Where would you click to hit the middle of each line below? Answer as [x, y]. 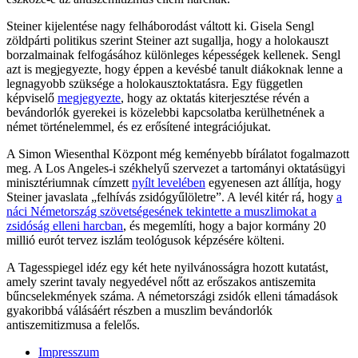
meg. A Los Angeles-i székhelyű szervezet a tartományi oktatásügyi [176, 169]
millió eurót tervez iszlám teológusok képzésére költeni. [145, 241]
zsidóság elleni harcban [65, 226]
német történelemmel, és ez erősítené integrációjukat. [139, 127]
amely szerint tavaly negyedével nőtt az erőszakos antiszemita [161, 282]
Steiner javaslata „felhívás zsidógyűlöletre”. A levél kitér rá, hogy [171, 197]
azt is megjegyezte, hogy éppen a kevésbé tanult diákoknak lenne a [175, 70]
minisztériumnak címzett [69, 183]
